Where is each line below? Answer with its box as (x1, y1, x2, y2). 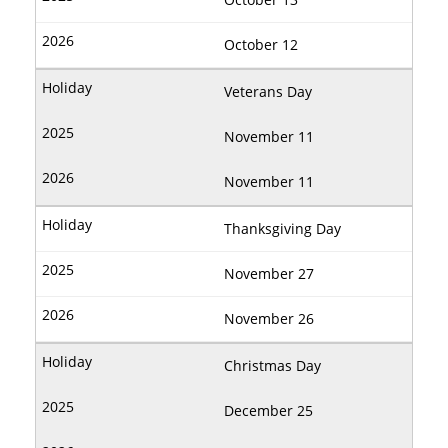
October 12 (224, 35, 298, 55)
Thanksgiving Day (224, 219, 341, 239)
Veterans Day (224, 82, 312, 102)
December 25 (224, 401, 313, 421)
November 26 (224, 309, 314, 329)
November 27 (224, 264, 314, 284)
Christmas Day (224, 356, 321, 376)
